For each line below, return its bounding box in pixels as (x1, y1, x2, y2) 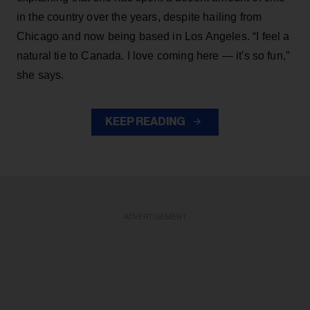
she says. (17, 69, 64, 81)
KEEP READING (105, 116, 187, 127)
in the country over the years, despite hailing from (17, 10, 262, 23)
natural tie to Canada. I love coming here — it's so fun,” (17, 49, 290, 62)
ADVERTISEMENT (123, 212, 187, 221)
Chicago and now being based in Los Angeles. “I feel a (17, 30, 290, 42)
